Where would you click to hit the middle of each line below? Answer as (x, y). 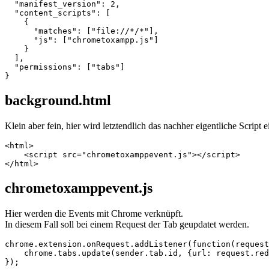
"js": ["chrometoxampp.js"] (82, 40)
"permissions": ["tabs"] (65, 67)
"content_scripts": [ (58, 13)
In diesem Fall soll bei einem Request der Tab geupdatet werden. (127, 224)
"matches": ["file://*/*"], (82, 31)
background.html (58, 100)
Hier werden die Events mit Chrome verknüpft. (94, 213)
